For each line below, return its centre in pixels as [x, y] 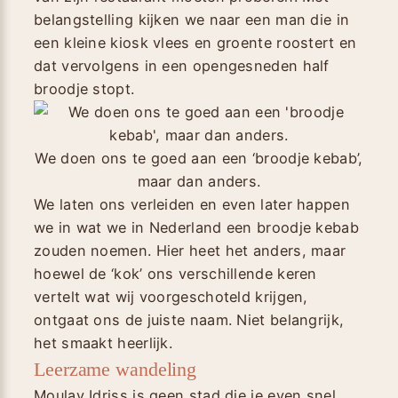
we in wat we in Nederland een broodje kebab [196, 227]
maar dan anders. [199, 181]
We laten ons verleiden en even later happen [192, 204]
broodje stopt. [84, 88]
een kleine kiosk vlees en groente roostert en [195, 42]
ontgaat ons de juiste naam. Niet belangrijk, [189, 319]
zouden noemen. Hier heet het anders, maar [190, 250]
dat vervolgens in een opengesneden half [182, 65]
